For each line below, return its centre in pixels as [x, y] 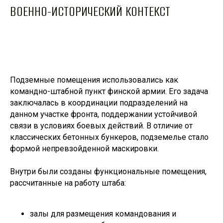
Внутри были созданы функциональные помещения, [108, 171]
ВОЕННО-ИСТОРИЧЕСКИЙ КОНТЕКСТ [90, 11]
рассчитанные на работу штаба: [68, 183]
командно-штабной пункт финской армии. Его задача [109, 91]
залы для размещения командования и [103, 214]
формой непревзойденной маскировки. [84, 148]
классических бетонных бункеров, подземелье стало [109, 137]
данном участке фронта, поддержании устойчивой [104, 114]
